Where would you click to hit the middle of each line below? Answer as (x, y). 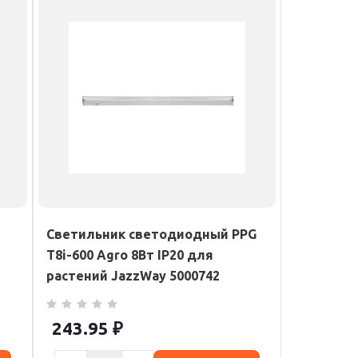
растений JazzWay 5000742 (133, 276)
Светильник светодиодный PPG (151, 234)
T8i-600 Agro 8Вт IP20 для (130, 255)
